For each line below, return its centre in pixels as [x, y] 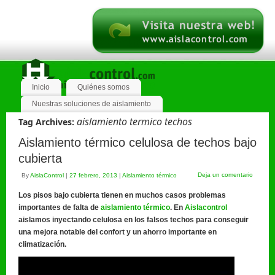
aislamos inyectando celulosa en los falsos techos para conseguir [134, 220]
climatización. [42, 244]
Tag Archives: [48, 122]
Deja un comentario [226, 175]
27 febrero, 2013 [93, 175]
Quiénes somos [103, 87]
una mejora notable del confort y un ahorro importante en [118, 232]
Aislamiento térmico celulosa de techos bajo [137, 142]
